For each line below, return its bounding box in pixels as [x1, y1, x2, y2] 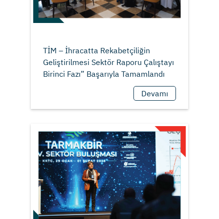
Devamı [141, 88, 169, 99]
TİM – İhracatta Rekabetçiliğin [43, 45, 150, 56]
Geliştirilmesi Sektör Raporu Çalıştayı [43, 57, 174, 67]
